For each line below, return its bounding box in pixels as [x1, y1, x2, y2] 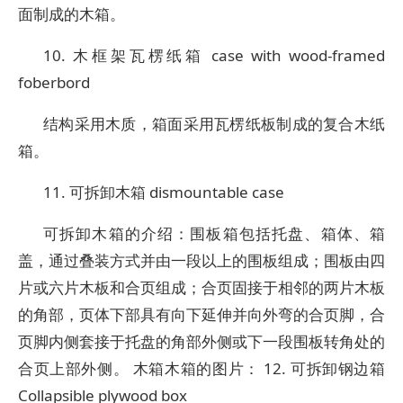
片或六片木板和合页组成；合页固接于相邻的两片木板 [18, 277, 385, 298]
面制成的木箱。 [18, 4, 125, 24]
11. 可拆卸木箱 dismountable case [43, 182, 284, 202]
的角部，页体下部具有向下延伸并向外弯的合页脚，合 [18, 304, 385, 325]
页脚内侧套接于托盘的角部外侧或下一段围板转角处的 [18, 331, 385, 352]
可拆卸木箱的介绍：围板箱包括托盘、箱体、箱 [43, 223, 385, 244]
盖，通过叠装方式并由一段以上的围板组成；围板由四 [18, 250, 385, 271]
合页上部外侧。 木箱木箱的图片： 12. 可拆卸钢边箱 [18, 358, 385, 379]
